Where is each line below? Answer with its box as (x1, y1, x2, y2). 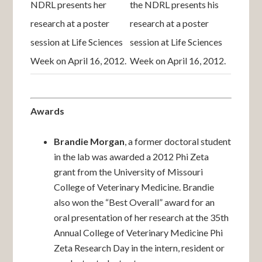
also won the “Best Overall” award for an (54, 196, 215, 208)
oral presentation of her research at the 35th (54, 212, 229, 223)
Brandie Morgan (54, 136, 125, 147)
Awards (30, 105, 65, 116)
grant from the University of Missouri (54, 166, 204, 177)
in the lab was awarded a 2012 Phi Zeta (54, 151, 209, 162)
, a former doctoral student (125, 136, 232, 147)
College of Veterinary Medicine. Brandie (54, 181, 215, 192)
